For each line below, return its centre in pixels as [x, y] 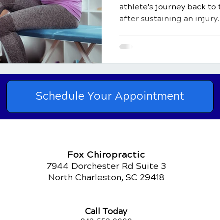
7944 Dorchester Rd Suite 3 [106, 166]
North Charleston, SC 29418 [106, 177]
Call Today [106, 211]
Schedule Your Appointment [110, 96]
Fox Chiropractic [106, 154]
